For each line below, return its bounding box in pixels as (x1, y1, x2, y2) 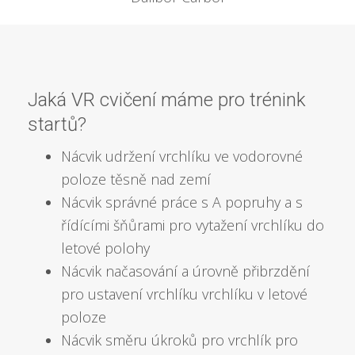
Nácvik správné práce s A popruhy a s (61, 193, 303, 212)
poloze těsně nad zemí (61, 170, 212, 189)
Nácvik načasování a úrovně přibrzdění (61, 261, 311, 281)
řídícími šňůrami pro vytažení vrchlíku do (61, 216, 325, 235)
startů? (28, 113, 86, 136)
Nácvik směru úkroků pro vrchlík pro (61, 330, 299, 350)
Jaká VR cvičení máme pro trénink (28, 89, 306, 112)
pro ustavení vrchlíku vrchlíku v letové (61, 284, 308, 304)
